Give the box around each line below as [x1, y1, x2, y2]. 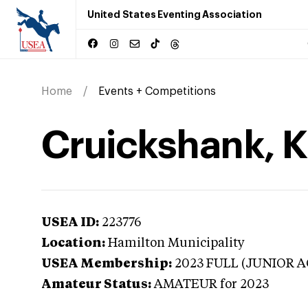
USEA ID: [41, 217, 99, 229]
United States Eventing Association [87, 10, 262, 19]
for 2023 [217, 278, 269, 291]
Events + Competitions [98, 86, 216, 97]
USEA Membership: [41, 258, 172, 270]
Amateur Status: [41, 278, 151, 291]
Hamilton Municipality [108, 237, 245, 250]
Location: [41, 237, 105, 250]
